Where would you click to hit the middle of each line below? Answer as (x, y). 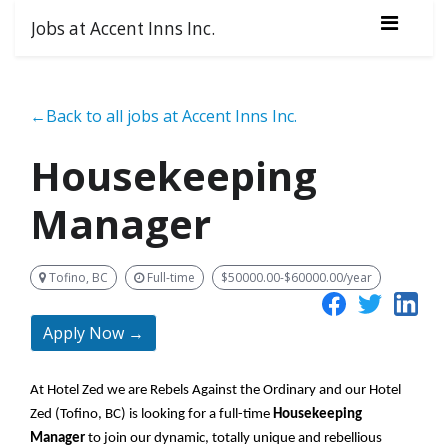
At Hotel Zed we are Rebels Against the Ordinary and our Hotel (215, 391)
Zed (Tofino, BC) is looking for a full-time (151, 415)
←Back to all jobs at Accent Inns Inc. (163, 116)
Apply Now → (93, 333)
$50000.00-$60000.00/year (296, 277)
